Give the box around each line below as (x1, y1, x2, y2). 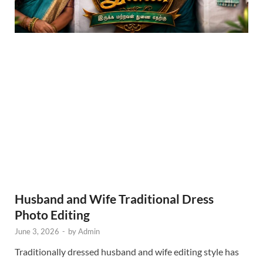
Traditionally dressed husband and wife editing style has (15, 245, 239, 257)
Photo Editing (15, 207, 90, 222)
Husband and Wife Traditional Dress (15, 191, 214, 206)
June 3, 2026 (15, 226, 59, 236)
